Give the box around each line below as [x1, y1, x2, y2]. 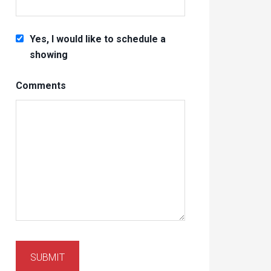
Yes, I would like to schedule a [30, 33, 166, 45]
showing [30, 49, 68, 60]
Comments [16, 80, 66, 91]
